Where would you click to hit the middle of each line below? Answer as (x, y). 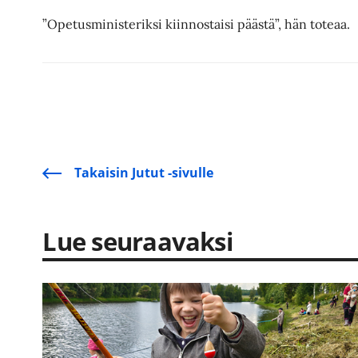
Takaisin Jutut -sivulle (144, 173)
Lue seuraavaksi (137, 242)
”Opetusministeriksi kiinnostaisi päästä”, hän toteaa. (197, 24)
